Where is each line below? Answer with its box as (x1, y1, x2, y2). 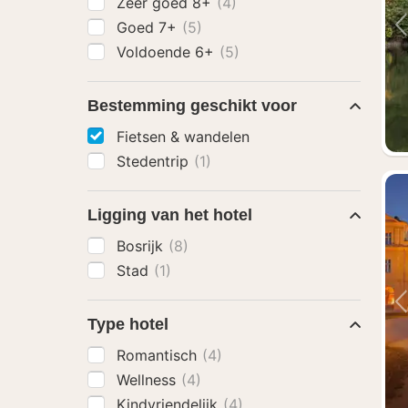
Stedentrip (117, 152, 193, 170)
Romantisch (117, 346, 201, 364)
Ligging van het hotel (87, 206, 252, 224)
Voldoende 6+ (117, 43, 219, 61)
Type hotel (87, 315, 168, 333)
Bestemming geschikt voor (87, 97, 297, 115)
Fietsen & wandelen (117, 127, 250, 146)
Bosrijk (117, 237, 168, 255)
